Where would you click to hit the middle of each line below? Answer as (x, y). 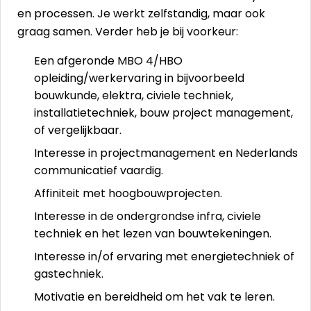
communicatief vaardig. (99, 170)
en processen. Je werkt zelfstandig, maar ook (141, 14)
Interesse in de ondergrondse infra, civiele (148, 216)
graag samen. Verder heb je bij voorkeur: (128, 32)
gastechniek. (69, 274)
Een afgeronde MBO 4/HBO (108, 61)
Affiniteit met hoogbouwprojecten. (128, 193)
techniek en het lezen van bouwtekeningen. (153, 234)
